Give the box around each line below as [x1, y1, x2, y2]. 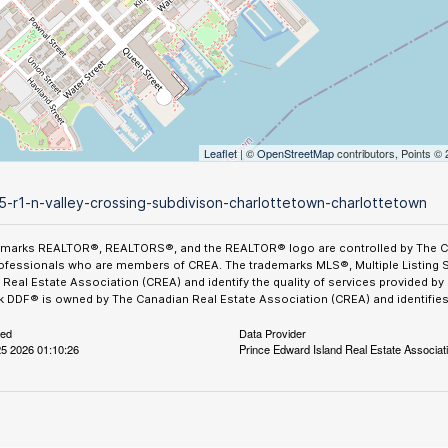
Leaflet [203, 145, 237, 161]
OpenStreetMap [256, 145, 334, 161]
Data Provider [238, 325, 306, 341]
